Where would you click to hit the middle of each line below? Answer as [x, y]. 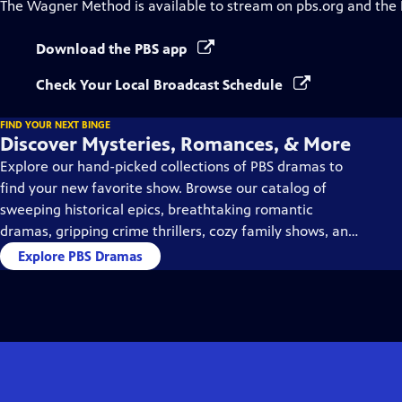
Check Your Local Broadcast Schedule [161, 85]
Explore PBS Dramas [80, 256]
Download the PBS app [113, 49]
